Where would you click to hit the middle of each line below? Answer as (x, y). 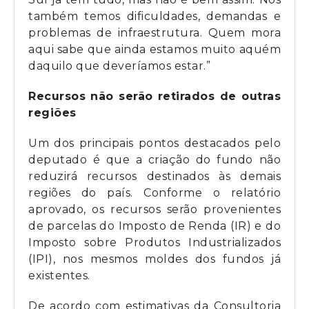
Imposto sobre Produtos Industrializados (154, 242)
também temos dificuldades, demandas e (154, 16)
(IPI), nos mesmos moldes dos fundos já (154, 259)
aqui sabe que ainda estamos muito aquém (154, 49)
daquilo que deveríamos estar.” (119, 66)
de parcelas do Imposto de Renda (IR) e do (154, 226)
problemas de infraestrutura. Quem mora (154, 32)
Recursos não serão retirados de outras (154, 96)
